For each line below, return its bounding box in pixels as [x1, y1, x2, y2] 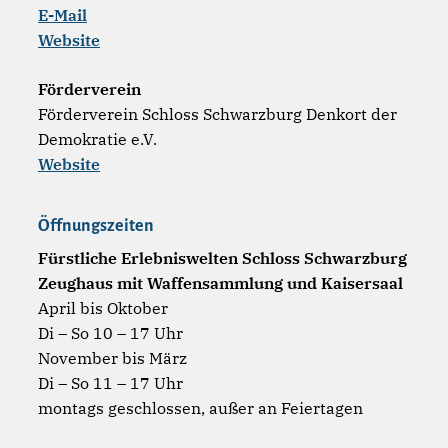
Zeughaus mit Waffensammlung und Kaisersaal [38, 272, 403, 293]
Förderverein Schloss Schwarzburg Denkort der [38, 103, 397, 124]
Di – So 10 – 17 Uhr [38, 322, 183, 343]
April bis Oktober [38, 297, 168, 318]
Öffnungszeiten [38, 216, 154, 235]
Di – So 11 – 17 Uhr [38, 372, 183, 393]
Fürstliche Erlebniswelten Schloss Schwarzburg [38, 247, 407, 268]
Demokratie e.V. [38, 128, 157, 149]
